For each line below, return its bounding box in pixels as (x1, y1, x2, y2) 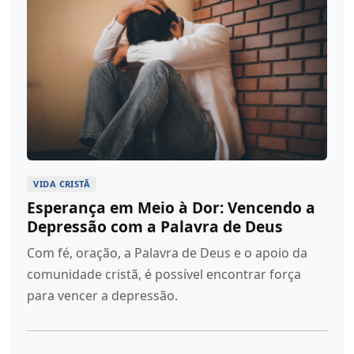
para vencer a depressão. (27, 286, 179, 304)
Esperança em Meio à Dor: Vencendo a (27, 196, 316, 218)
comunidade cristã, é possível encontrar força (27, 265, 302, 283)
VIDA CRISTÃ (33, 177, 91, 190)
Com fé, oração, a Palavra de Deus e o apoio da (27, 243, 308, 262)
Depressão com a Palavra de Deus (27, 215, 284, 237)
